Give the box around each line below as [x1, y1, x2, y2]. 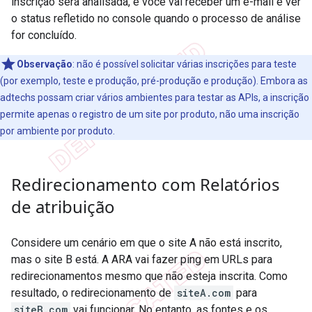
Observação [17, 58, 72, 70]
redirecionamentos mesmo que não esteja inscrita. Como [11, 269, 288, 283]
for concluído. [11, 28, 77, 42]
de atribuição [11, 194, 115, 218]
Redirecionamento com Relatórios [11, 172, 280, 196]
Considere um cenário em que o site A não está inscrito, [11, 235, 282, 249]
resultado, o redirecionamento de [11, 286, 174, 299]
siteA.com [177, 286, 231, 299]
